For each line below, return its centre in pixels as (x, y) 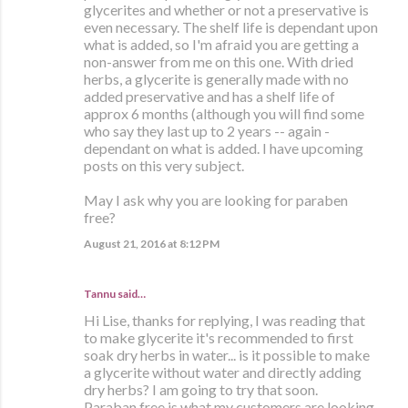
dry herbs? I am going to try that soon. (201, 390)
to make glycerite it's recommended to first (219, 338)
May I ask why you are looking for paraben (216, 200)
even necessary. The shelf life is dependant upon (231, 27)
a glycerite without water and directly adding (223, 372)
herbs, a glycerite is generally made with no (216, 79)
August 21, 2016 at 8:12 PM (152, 244)
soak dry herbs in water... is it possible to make (227, 355)
